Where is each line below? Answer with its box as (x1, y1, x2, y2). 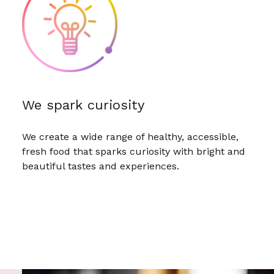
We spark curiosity (22, 97, 144, 113)
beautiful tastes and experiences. (22, 160, 179, 172)
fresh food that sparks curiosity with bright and (22, 146, 245, 157)
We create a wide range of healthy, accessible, (22, 131, 239, 143)
